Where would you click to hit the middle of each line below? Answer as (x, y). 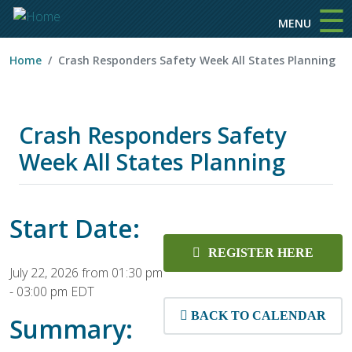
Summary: (71, 329)
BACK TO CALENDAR (258, 315)
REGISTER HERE (261, 253)
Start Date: (75, 228)
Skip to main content (231, 12)
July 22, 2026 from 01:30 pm (86, 273)
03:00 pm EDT (55, 291)
